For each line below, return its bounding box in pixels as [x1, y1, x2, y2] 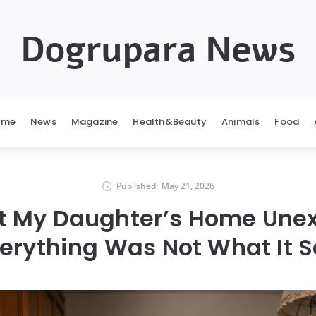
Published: [116, 180, 158, 192]
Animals [221, 115, 260, 128]
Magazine [71, 115, 119, 128]
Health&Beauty [133, 115, 207, 128]
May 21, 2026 [161, 180, 214, 192]
